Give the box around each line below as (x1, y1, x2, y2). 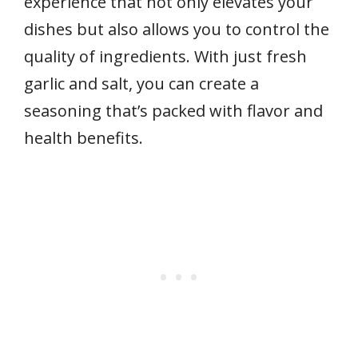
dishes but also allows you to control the (24, 18, 329, 41)
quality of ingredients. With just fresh (24, 46, 307, 68)
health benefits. (24, 127, 143, 149)
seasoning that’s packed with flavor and (24, 100, 323, 122)
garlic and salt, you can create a (24, 73, 259, 95)
